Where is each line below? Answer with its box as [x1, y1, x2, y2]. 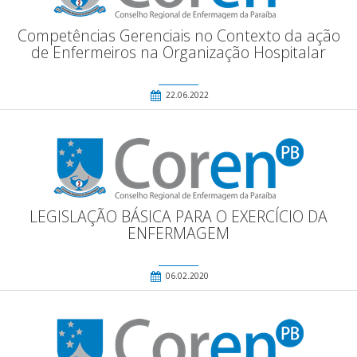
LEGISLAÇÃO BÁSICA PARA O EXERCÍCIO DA [29, 206, 328, 228]
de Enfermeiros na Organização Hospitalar [31, 41, 326, 64]
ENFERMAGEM [127, 222, 229, 245]
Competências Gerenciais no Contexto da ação [17, 25, 340, 47]
